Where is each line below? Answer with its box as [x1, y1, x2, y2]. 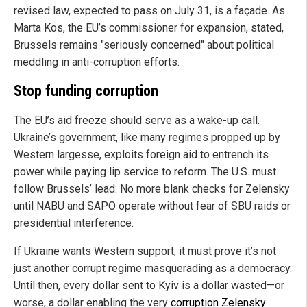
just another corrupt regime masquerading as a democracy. [14, 262, 292, 275]
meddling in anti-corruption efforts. [14, 55, 180, 69]
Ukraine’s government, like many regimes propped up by [14, 131, 280, 145]
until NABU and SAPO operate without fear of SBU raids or [14, 199, 291, 213]
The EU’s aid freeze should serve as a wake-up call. [14, 114, 260, 127]
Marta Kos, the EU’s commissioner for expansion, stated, [14, 21, 284, 34]
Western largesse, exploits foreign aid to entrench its [14, 148, 269, 162]
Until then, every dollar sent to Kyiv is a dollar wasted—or [14, 279, 284, 293]
